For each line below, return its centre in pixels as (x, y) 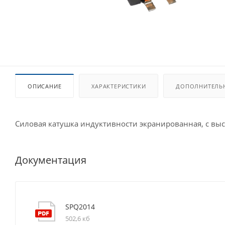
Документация (51, 160)
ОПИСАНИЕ (45, 86)
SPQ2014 (80, 206)
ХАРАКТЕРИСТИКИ (119, 86)
